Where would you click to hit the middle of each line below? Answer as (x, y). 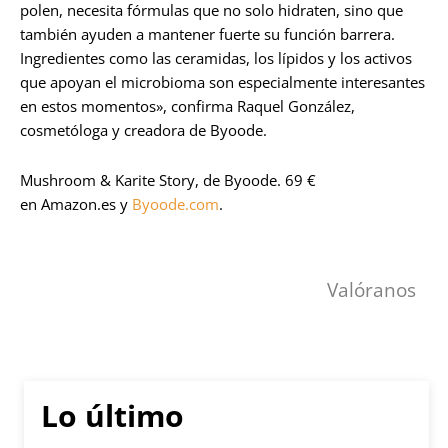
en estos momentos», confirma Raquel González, (187, 106)
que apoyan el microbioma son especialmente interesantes (222, 82)
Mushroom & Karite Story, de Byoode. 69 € (168, 180)
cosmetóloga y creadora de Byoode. (143, 130)
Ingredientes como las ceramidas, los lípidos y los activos (216, 58)
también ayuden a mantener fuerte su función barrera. (207, 34)
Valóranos (371, 289)
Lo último (112, 415)
